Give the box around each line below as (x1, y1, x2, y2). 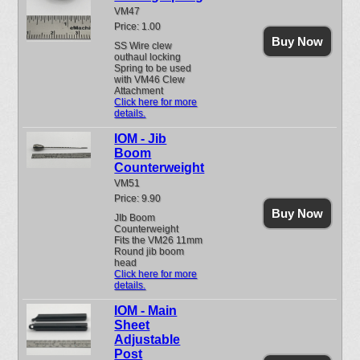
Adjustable (114, 333, 181, 346)
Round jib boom (114, 246, 185, 257)
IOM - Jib (114, 132, 167, 145)
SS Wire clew (114, 40, 173, 51)
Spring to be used (114, 63, 192, 74)
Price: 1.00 (114, 21, 162, 32)
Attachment (114, 85, 169, 96)
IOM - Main (114, 304, 178, 317)
